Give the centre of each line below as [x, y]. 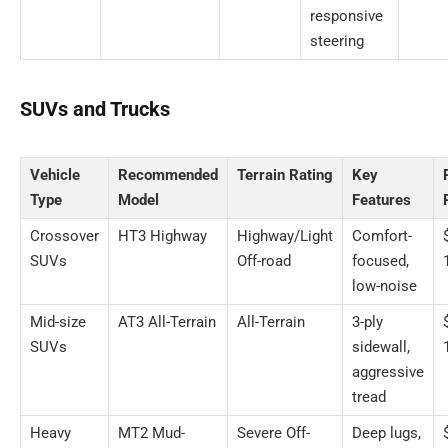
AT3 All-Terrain [167, 321]
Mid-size [58, 321]
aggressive [388, 371]
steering [337, 41]
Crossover [64, 235]
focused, [380, 260]
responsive [346, 16]
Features [381, 199]
